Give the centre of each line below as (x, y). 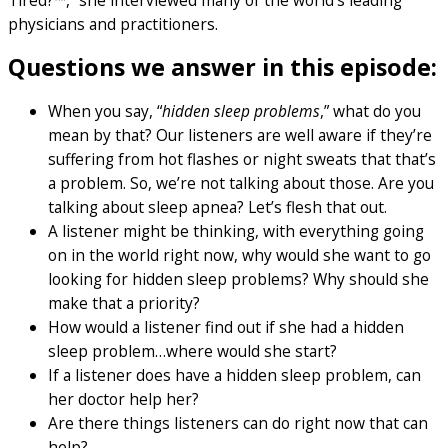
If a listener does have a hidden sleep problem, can (234, 374)
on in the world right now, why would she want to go (239, 254)
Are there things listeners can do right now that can (238, 422)
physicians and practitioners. (115, 24)
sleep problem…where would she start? (192, 350)
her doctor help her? (123, 398)
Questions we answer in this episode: (222, 67)
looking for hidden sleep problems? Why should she (238, 278)
